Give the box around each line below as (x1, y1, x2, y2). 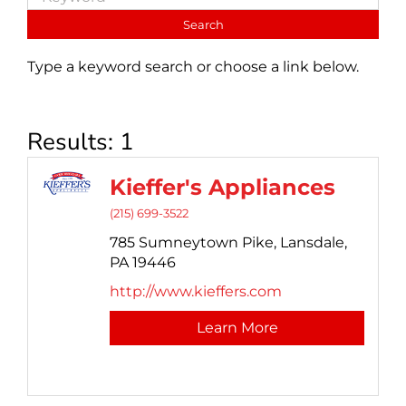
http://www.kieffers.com (110, 282, 283, 300)
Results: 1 (27, 125, 134, 158)
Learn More (196, 318, 278, 336)
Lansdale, (280, 233, 348, 251)
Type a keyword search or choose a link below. (27, 58, 359, 75)
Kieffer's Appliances (110, 173, 336, 200)
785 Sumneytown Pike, (110, 233, 277, 251)
